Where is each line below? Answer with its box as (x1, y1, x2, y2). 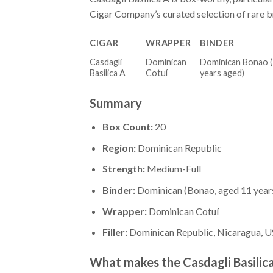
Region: (102, 141, 136, 154)
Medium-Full (144, 163, 201, 175)
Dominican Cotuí (146, 205, 219, 217)
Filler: (102, 226, 127, 238)
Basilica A (90, 68, 126, 79)
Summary (90, 96, 142, 111)
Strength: (102, 163, 145, 175)
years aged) (200, 68, 245, 79)
